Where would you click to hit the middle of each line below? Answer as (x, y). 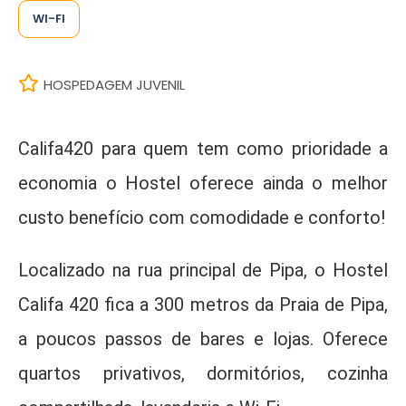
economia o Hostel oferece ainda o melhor (203, 183)
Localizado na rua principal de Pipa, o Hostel (203, 270)
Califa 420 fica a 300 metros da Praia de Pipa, (203, 304)
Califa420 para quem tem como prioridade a (203, 149)
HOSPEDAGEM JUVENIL (114, 85)
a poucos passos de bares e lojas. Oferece (203, 339)
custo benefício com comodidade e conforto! (202, 217)
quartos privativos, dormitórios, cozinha (203, 373)
